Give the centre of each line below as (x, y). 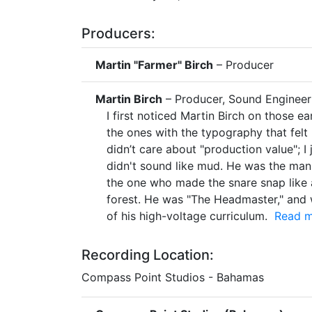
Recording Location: (148, 255)
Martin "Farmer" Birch (154, 64)
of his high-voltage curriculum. (189, 216)
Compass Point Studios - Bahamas (173, 277)
